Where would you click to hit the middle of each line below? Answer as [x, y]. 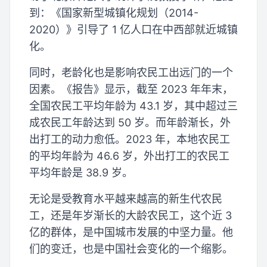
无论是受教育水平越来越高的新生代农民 [126, 199]
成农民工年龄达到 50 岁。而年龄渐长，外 [130, 123]
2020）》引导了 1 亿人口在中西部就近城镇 [133, 30]
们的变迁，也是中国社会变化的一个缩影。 [131, 249]
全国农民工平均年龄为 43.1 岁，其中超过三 [133, 106]
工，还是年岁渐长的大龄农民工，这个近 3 [131, 216]
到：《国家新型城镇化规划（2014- [114, 13]
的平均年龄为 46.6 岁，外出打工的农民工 [129, 156]
